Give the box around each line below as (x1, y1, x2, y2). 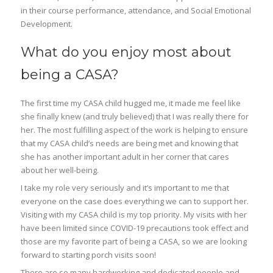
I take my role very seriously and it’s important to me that (21, 182, 230, 193)
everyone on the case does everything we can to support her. (21, 196, 249, 207)
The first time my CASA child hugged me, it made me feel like (21, 97, 241, 108)
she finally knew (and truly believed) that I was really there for (21, 111, 249, 122)
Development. (21, 18, 73, 29)
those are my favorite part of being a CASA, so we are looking (21, 236, 247, 247)
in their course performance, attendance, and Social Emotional (21, 5, 252, 16)
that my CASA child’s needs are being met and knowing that (21, 138, 239, 149)
